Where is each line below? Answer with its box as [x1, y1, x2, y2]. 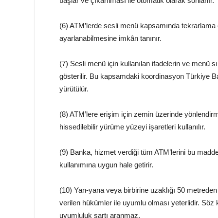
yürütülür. [59, 84, 89, 93]
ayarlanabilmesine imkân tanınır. [59, 34, 162, 42]
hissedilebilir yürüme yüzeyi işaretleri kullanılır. [59, 122, 205, 131]
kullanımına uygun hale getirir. [59, 160, 153, 169]
